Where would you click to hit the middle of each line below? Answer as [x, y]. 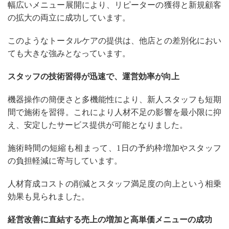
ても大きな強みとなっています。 [69, 53]
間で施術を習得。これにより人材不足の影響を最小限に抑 [114, 112]
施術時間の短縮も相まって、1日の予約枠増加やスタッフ [114, 148]
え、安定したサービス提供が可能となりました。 [98, 125]
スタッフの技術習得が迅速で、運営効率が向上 [94, 76]
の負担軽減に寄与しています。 [65, 161]
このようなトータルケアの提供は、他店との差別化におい [114, 40]
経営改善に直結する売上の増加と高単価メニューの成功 [110, 219]
